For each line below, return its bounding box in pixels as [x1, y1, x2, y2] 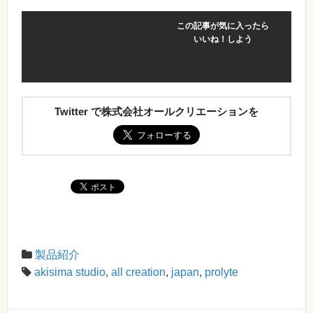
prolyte [205, 266, 238, 279]
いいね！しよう [193, 34, 252, 45]
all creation [111, 266, 166, 279]
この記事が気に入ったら [176, 21, 269, 31]
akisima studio [34, 266, 105, 279]
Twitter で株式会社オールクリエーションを [54, 105, 259, 118]
